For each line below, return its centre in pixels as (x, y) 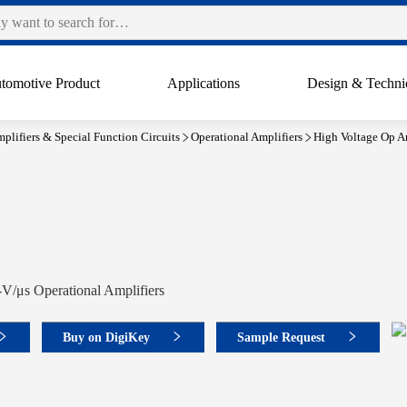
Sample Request (281, 337)
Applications (204, 83)
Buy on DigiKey (106, 337)
